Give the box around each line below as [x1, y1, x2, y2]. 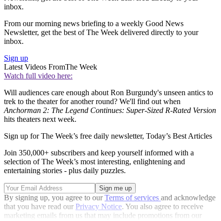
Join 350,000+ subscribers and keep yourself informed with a [4, 148, 194, 157]
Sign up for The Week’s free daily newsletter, [4, 132, 146, 141]
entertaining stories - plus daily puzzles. [4, 166, 126, 175]
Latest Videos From [4, 63, 65, 72]
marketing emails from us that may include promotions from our [4, 211, 202, 220]
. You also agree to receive [122, 202, 203, 211]
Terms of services [105, 193, 161, 202]
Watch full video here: [4, 72, 73, 80]
